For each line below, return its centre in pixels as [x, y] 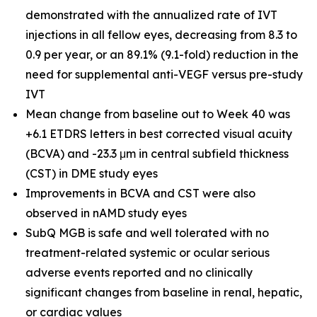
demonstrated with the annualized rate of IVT [151, 15]
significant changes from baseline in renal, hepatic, [164, 292]
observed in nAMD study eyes [106, 213]
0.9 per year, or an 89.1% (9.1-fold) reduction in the [162, 54]
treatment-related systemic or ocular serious [148, 253]
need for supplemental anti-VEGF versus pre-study [164, 74]
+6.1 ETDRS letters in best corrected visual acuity [159, 134]
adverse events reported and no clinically [139, 272]
